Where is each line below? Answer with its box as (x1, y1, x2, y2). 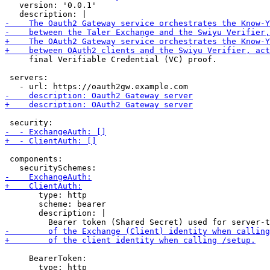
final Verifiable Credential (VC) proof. (5, 55, 217, 64)
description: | (5, 209, 106, 218)
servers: (5, 73, 48, 82)
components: (5, 154, 63, 163)
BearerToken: (5, 254, 87, 263)
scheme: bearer (5, 199, 106, 209)
